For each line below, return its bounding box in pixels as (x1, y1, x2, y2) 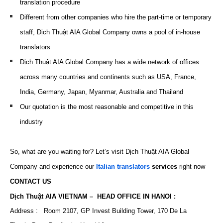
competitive (141, 103, 174, 111)
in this (174, 103, 194, 111)
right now (177, 163, 205, 170)
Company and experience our (10, 163, 96, 170)
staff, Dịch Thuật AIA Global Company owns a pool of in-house (20, 28, 200, 36)
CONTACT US (10, 178, 51, 185)
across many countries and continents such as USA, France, (20, 73, 196, 81)
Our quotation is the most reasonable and (20, 103, 141, 111)
